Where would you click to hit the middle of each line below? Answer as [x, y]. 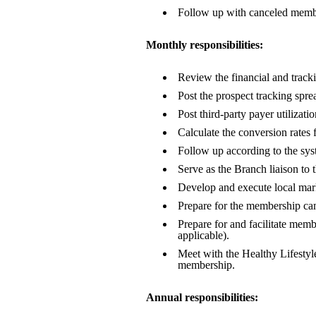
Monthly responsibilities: [205, 45]
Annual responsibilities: [202, 297]
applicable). [203, 235]
